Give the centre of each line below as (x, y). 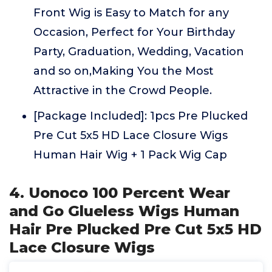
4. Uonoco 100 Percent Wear (120, 193)
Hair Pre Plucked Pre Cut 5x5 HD (135, 229)
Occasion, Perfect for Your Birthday (134, 32)
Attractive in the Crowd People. (123, 90)
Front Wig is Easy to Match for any (131, 13)
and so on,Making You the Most (124, 71)
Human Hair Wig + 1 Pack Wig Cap (130, 155)
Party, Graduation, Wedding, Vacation (139, 52)
